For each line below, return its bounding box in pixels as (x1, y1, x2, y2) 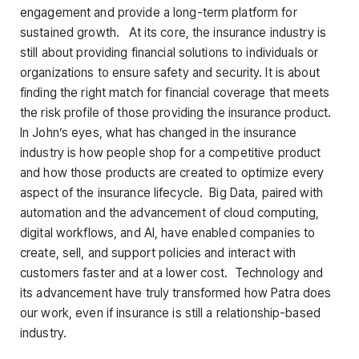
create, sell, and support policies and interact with (20, 245, 296, 261)
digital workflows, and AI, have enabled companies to (20, 225, 316, 241)
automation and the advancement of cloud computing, (20, 205, 320, 221)
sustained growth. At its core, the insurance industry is (20, 25, 327, 41)
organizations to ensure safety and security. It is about (20, 65, 320, 81)
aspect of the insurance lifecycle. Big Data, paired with (20, 185, 323, 201)
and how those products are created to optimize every (20, 165, 325, 181)
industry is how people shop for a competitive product (20, 145, 321, 161)
